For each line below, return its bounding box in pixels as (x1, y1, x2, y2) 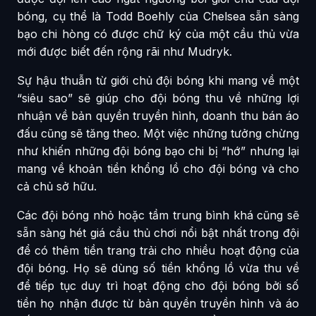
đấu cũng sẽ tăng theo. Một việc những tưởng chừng (17, 126, 299, 141)
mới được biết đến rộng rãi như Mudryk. (17, 44, 232, 59)
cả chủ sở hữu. (17, 179, 97, 194)
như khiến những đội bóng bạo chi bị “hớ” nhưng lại (17, 144, 299, 159)
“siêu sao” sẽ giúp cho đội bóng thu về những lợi (17, 91, 299, 106)
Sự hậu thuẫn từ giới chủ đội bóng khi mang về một (17, 73, 299, 88)
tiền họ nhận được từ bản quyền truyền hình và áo (17, 296, 299, 311)
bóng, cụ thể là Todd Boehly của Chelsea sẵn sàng (17, 9, 299, 24)
